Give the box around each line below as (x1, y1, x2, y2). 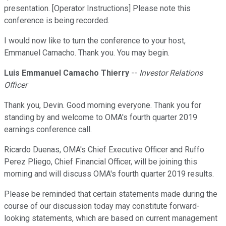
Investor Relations (139, 68, 203, 78)
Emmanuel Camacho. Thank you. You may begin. (4, 48, 169, 58)
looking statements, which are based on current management (4, 213, 217, 223)
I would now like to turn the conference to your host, (4, 36, 186, 46)
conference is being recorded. (4, 16, 109, 26)
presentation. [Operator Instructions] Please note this (4, 4, 191, 14)
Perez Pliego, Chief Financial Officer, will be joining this (4, 157, 197, 167)
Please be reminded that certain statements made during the (4, 189, 217, 199)
